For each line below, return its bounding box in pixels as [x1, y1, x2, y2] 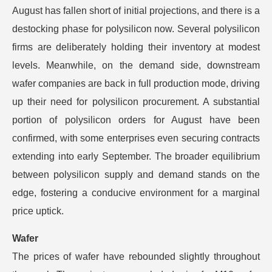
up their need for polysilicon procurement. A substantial [12, 97, 260, 107]
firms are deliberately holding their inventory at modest [12, 42, 260, 52]
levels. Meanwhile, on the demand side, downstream [12, 60, 260, 70]
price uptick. [12, 206, 64, 216]
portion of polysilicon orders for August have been [12, 115, 260, 125]
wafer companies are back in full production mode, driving [12, 78, 260, 89]
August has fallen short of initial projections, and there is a [12, 5, 260, 16]
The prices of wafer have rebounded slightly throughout [12, 251, 260, 262]
